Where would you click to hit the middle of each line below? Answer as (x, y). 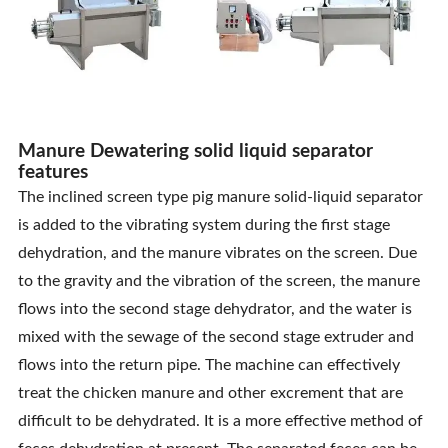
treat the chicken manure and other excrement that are (210, 393)
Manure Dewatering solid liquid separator (195, 152)
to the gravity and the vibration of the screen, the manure (218, 281)
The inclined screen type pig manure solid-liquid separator (220, 197)
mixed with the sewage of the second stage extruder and (215, 337)
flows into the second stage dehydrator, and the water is (214, 309)
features (52, 173)
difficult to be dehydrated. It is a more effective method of (220, 421)
